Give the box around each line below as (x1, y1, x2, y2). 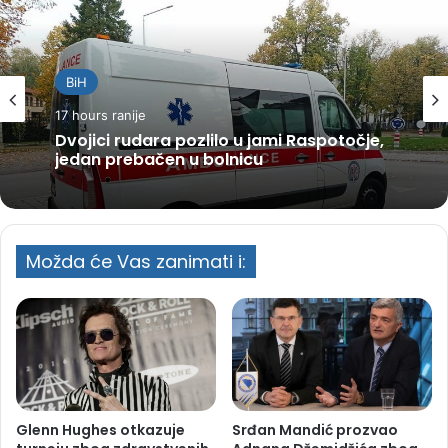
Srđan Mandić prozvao (232, 419, 398, 440)
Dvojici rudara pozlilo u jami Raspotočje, (55, 128, 384, 152)
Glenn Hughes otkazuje (16, 419, 185, 440)
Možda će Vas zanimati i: (26, 248, 246, 274)
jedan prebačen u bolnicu (55, 147, 263, 171)
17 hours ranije (55, 106, 146, 123)
